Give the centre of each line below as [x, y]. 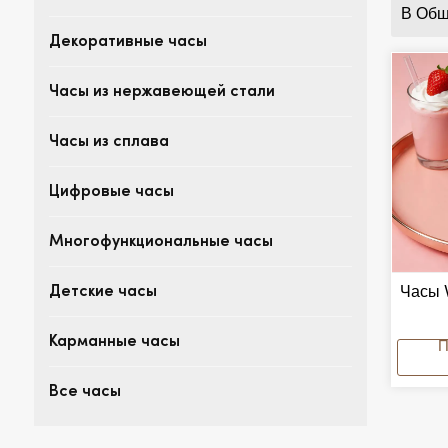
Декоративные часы [127, 43]
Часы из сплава [108, 143]
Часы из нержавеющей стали [161, 93]
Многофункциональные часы [160, 243]
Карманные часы [114, 343]
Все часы [84, 393]
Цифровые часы [111, 193]
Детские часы [102, 293]
